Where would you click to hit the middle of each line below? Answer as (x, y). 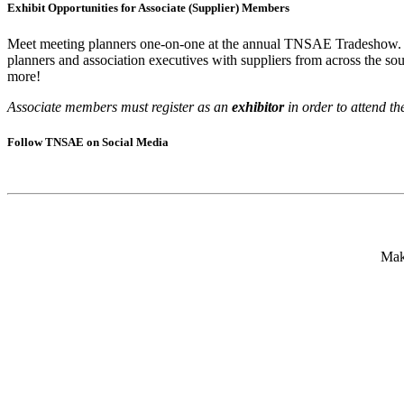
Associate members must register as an (119, 106)
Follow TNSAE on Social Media (88, 142)
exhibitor (258, 106)
